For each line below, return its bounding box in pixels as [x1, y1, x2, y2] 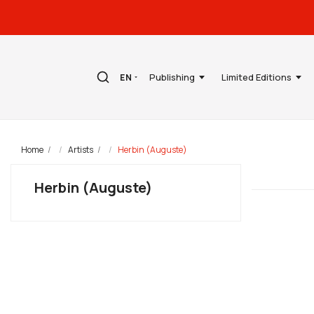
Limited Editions [221, 70, 292, 83]
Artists [67, 143, 93, 156]
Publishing [149, 70, 195, 83]
